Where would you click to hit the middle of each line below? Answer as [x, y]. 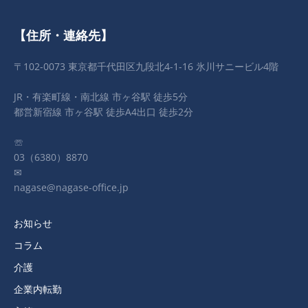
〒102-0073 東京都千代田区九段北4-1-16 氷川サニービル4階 [146, 67]
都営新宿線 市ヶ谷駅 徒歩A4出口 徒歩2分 [103, 112]
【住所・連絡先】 [63, 35]
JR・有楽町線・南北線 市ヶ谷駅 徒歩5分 [101, 97]
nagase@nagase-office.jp [71, 188]
